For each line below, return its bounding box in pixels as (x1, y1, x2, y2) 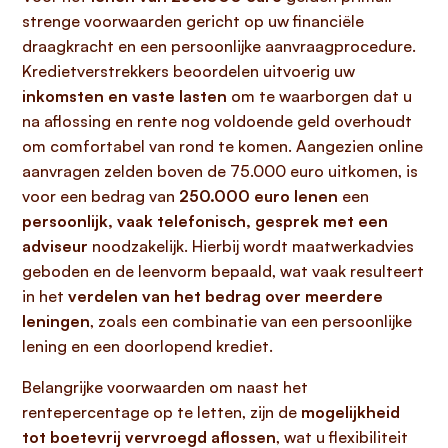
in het (22, 286, 68, 306)
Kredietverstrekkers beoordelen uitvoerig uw (22, 61, 355, 81)
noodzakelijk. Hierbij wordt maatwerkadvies (88, 236, 414, 256)
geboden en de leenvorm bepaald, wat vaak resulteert (22, 261, 424, 281)
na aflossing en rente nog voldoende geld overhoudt (22, 111, 412, 131)
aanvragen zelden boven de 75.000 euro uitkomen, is (22, 161, 418, 181)
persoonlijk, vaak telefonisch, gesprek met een (22, 211, 388, 231)
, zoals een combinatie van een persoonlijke (90, 311, 412, 331)
